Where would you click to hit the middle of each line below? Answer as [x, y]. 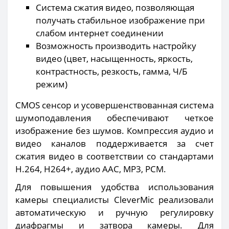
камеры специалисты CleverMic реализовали [114, 199]
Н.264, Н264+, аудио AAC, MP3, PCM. [91, 169]
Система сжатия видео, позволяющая [115, 7]
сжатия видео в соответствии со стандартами [114, 156]
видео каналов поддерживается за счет [114, 143]
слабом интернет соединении [100, 33]
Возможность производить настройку [116, 45]
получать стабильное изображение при [120, 20]
